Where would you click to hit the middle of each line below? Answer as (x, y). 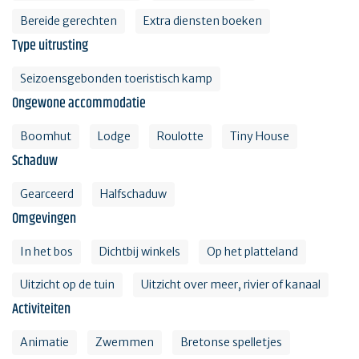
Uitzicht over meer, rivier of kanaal (231, 285)
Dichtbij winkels (140, 252)
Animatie (44, 343)
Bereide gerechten (69, 21)
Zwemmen (125, 343)
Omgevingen (44, 219)
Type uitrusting (50, 46)
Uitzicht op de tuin (67, 285)
